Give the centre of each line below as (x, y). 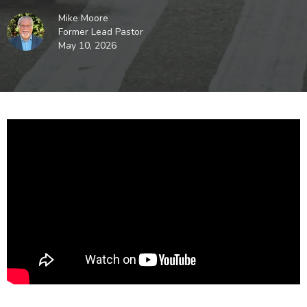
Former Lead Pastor (101, 32)
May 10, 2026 (87, 45)
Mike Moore (83, 18)
